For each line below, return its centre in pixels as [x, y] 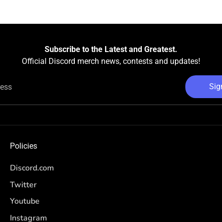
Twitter [23, 185]
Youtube [25, 201]
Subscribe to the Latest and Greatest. [111, 49]
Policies [24, 146]
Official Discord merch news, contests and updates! [111, 61]
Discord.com [32, 168]
